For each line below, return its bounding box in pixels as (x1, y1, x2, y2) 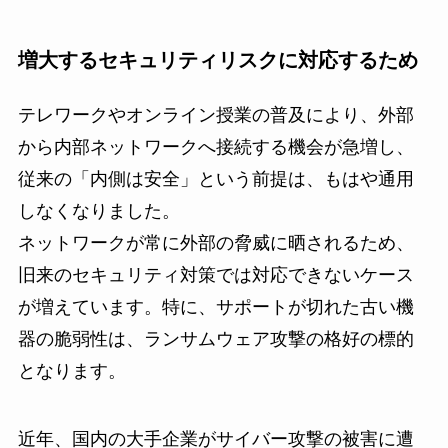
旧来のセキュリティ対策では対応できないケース (17, 264, 414, 285)
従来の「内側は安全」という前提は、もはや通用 (17, 168, 414, 189)
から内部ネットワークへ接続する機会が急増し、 (17, 136, 414, 157)
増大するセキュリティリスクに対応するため (17, 49, 418, 72)
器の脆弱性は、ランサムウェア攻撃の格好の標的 (17, 328, 414, 349)
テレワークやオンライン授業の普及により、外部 (17, 104, 414, 125)
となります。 (17, 360, 126, 381)
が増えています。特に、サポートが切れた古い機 (17, 296, 414, 317)
